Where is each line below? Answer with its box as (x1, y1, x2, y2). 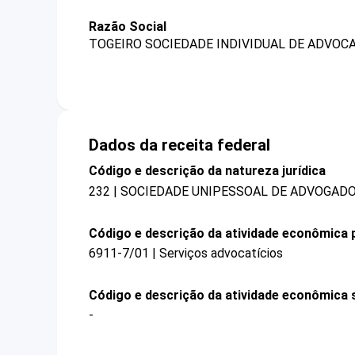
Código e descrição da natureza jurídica (89, 163, 326, 179)
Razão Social (89, 19, 166, 34)
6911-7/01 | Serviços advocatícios (89, 245, 283, 261)
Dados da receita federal (89, 136, 270, 155)
